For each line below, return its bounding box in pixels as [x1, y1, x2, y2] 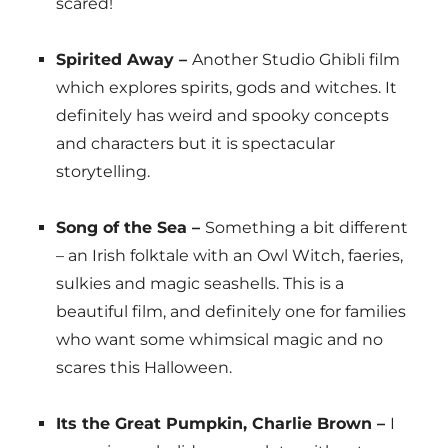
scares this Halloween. [55, 358, 232, 378]
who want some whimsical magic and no [55, 330, 383, 350]
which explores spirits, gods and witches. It [55, 78, 397, 98]
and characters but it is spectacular [55, 134, 335, 154]
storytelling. [55, 162, 150, 182]
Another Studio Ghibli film [191, 50, 400, 70]
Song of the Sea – [55, 218, 205, 238]
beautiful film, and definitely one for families [55, 302, 406, 322]
